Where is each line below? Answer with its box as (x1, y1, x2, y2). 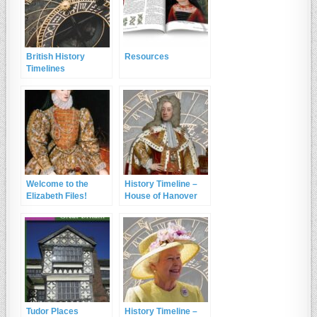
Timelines (26, 64, 66, 74)
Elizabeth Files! (26, 191, 88, 202)
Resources (125, 52, 170, 62)
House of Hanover (125, 191, 198, 202)
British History (26, 52, 86, 62)
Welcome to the (26, 179, 89, 190)
